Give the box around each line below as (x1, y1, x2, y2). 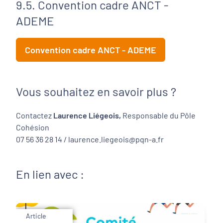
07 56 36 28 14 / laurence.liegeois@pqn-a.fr (16, 134, 164, 144)
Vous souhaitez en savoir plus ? (16, 84, 176, 99)
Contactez (16, 111, 53, 120)
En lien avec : (16, 167, 84, 181)
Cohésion (16, 122, 49, 132)
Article (26, 212, 46, 220)
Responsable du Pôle (121, 111, 196, 120)
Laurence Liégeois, (53, 111, 121, 120)
